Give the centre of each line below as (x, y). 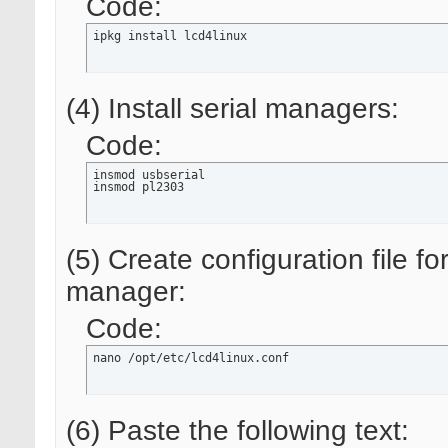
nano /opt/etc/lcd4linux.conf (191, 358)
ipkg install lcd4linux (170, 36)
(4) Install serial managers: (232, 109)
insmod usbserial (149, 175)
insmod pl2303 (138, 187)
